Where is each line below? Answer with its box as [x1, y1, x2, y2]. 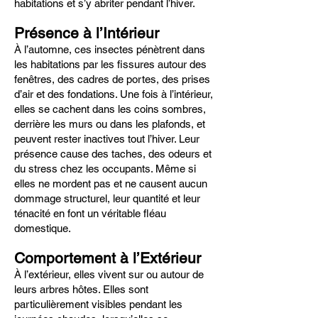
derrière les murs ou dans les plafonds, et [14, 118, 205, 130]
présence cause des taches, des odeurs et [14, 148, 212, 160]
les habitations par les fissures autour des [14, 58, 207, 70]
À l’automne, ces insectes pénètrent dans [14, 43, 205, 55]
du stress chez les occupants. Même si [14, 163, 196, 175]
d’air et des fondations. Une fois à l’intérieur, [14, 88, 213, 100]
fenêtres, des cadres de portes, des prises [14, 73, 210, 85]
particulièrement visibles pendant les [14, 298, 182, 310]
